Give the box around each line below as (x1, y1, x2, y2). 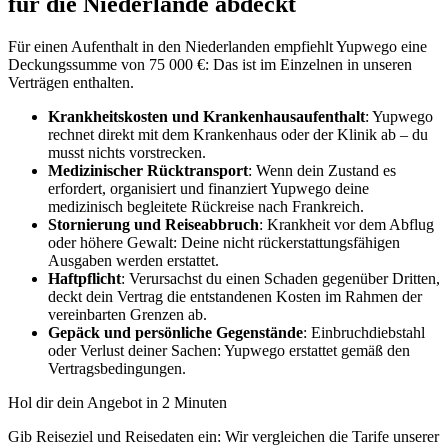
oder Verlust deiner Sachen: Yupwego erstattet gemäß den (48, 342, 410, 360)
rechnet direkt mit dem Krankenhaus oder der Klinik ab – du (48, 126, 428, 144)
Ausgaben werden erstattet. (48, 252, 219, 270)
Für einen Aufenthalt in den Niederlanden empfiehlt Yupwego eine (8, 38, 427, 56)
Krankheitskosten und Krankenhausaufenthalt (48, 108, 365, 126)
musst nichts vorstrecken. (48, 144, 206, 162)
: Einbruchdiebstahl (303, 324, 425, 342)
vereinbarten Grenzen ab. (48, 306, 207, 324)
